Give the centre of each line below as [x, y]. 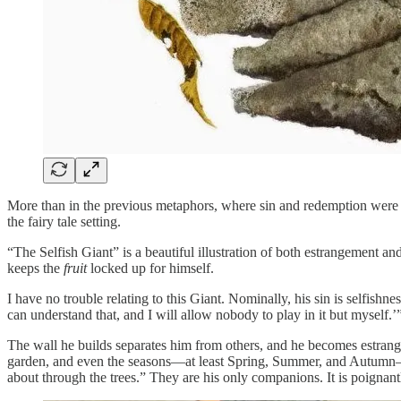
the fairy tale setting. [64, 221]
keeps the [35, 268]
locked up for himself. [150, 268]
